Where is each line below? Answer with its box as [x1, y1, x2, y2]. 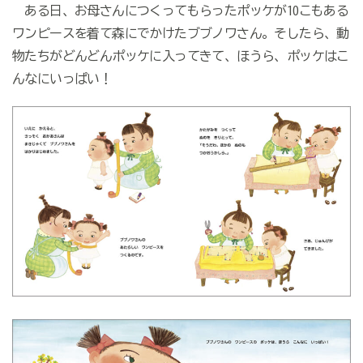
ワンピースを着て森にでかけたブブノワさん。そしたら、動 [11, 27, 349, 41]
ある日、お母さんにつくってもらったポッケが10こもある [11, 4, 349, 18]
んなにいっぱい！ [11, 72, 113, 86]
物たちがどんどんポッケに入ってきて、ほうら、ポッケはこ [11, 49, 349, 63]
